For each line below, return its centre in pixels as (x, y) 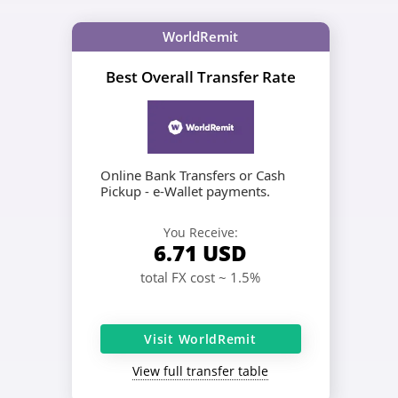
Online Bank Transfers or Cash (192, 175)
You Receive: (200, 232)
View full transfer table (200, 370)
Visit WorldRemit (200, 338)
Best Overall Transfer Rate (200, 76)
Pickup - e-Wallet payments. (185, 191)
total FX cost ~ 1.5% (200, 277)
